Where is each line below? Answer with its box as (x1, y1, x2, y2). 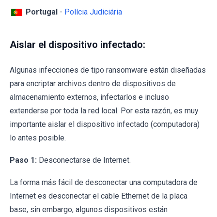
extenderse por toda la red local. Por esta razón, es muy (10, 106, 199, 116)
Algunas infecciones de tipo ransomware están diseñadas (10, 65, 206, 75)
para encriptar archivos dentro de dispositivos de (10, 79, 176, 89)
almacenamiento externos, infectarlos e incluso (10, 93, 169, 102)
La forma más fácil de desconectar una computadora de (10, 178, 198, 187)
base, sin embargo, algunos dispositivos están (10, 205, 168, 215)
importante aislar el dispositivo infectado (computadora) (10, 120, 200, 129)
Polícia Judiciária (64, 7, 122, 17)
